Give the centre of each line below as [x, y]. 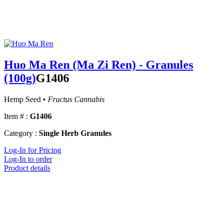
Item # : [16, 116]
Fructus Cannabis [76, 100]
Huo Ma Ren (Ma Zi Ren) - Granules [99, 65]
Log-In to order [28, 159]
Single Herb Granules [75, 133]
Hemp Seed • [26, 100]
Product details [27, 168]
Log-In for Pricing [33, 150]
